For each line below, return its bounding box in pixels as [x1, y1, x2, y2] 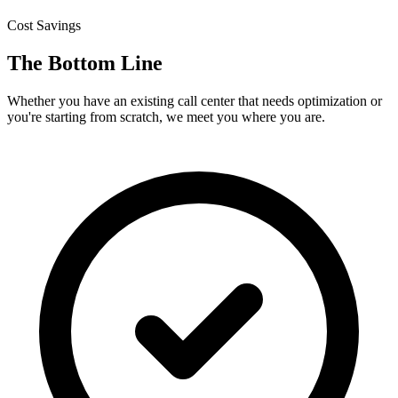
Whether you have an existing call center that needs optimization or [7, 92, 382, 108]
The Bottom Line [7, 51, 163, 75]
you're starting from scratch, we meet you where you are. [7, 108, 325, 124]
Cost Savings [7, 17, 81, 33]
